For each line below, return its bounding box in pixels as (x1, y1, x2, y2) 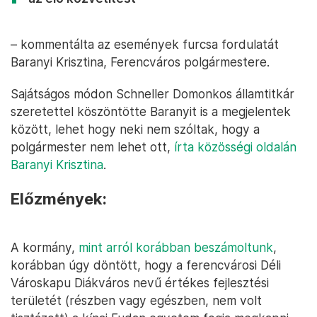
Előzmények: (11, 189, 107, 208)
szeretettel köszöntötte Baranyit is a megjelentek (11, 103, 291, 119)
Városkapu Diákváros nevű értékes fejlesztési (11, 275, 269, 290)
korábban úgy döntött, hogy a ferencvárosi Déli (11, 257, 281, 272)
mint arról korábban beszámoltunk (79, 239, 273, 255)
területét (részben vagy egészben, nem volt (11, 292, 262, 308)
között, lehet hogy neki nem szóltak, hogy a (11, 121, 260, 137)
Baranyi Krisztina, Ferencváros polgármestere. (11, 54, 270, 69)
